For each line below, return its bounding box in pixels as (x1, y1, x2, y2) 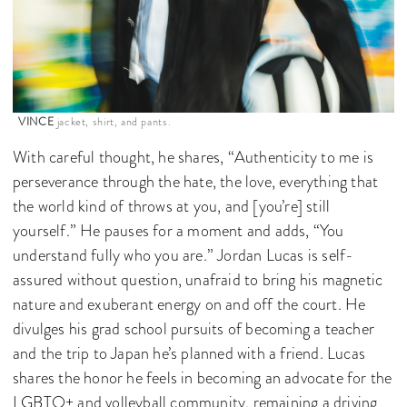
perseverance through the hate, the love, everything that (13, 169, 379, 194)
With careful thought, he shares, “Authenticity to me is (13, 144, 374, 169)
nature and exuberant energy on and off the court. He (13, 292, 366, 316)
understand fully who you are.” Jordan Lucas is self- (13, 243, 354, 267)
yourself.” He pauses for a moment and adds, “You (13, 218, 344, 243)
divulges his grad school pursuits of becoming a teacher (13, 316, 375, 341)
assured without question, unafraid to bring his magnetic (13, 267, 383, 292)
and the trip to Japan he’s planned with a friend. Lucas (13, 341, 366, 365)
